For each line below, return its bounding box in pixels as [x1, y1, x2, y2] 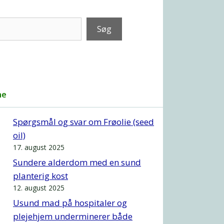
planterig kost [13, 169, 68, 181]
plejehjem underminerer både [13, 210, 132, 222]
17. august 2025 [13, 142, 64, 152]
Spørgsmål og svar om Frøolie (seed [13, 115, 154, 127]
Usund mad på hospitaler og [13, 196, 127, 208]
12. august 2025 [13, 182, 64, 192]
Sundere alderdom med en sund [13, 156, 141, 168]
